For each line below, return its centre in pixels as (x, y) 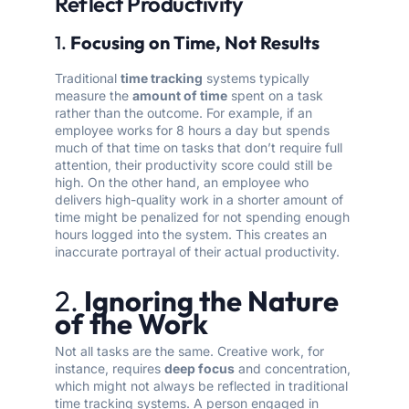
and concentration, (293, 369)
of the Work (131, 324)
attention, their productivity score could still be (194, 165)
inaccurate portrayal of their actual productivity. (197, 252)
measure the (94, 96)
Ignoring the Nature (211, 301)
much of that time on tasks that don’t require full (199, 148)
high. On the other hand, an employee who (182, 183)
